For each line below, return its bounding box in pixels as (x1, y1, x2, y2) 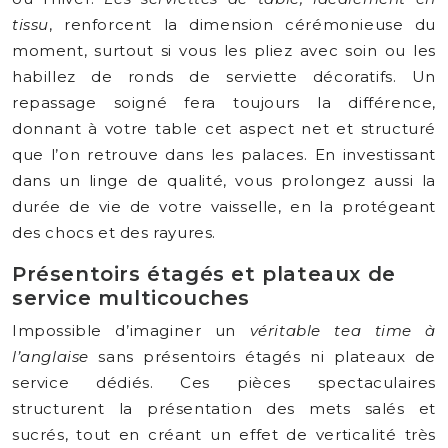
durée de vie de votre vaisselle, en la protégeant (12, 197, 436, 216)
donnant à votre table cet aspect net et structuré (12, 119, 436, 138)
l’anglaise (12, 347, 89, 366)
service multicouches (12, 286, 251, 310)
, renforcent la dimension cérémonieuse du (49, 15, 436, 34)
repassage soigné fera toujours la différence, (12, 93, 436, 112)
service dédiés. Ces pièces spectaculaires (12, 373, 436, 392)
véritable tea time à (249, 321, 436, 340)
